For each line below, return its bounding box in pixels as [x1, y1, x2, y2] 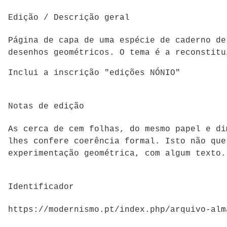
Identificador [8, 182, 74, 192]
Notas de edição [8, 102, 84, 111]
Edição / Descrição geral [8, 13, 130, 22]
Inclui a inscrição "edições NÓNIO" [8, 68, 180, 78]
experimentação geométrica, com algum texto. [8, 148, 226, 158]
